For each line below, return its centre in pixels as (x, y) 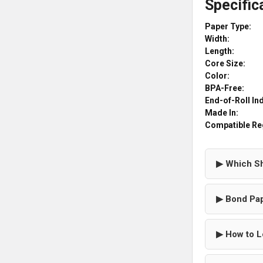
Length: (220, 51)
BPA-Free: (225, 88)
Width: (218, 38)
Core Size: (225, 63)
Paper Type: (228, 26)
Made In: (222, 112)
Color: (218, 75)
